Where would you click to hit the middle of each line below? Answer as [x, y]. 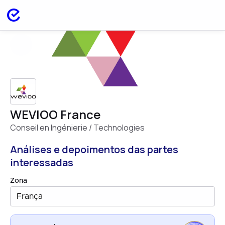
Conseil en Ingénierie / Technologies [77, 128]
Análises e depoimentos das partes [94, 149]
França [30, 196]
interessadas [42, 162]
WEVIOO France [55, 114]
